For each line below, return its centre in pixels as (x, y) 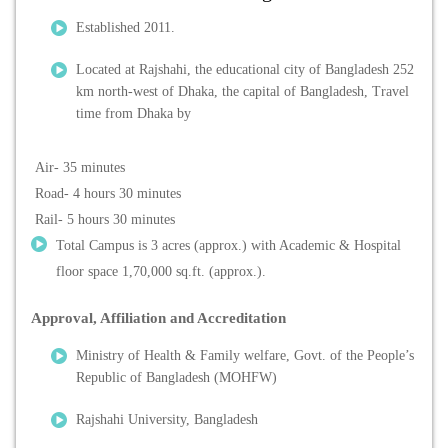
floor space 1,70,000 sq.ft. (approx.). (161, 272)
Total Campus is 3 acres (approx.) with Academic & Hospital (228, 246)
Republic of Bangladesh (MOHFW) (176, 378)
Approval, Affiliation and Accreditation (158, 318)
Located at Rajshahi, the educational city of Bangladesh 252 (245, 70)
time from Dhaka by (135, 114)
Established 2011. (125, 28)
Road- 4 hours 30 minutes (106, 194)
